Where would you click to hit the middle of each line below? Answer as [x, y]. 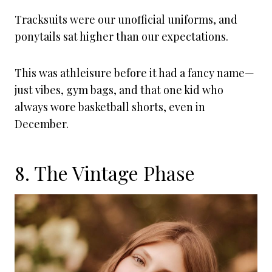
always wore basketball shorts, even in [110, 107]
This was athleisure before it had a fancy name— [134, 73]
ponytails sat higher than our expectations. [121, 36]
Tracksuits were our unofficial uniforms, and [126, 19]
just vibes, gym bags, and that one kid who [119, 90]
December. [42, 124]
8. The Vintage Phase [105, 173]
